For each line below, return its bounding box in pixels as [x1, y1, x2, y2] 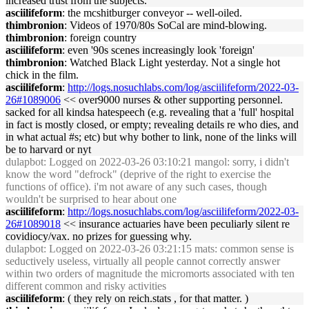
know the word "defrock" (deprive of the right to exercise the [6, 168, 271, 180]
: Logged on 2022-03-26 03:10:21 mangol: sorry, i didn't [43, 156, 289, 168]
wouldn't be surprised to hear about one [6, 193, 177, 205]
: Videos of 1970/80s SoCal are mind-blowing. [64, 19, 267, 31]
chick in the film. [6, 69, 79, 81]
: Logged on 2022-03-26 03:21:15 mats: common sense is [43, 243, 294, 255]
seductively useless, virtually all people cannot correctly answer [6, 255, 280, 267]
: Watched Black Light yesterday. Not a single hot [64, 57, 280, 68]
